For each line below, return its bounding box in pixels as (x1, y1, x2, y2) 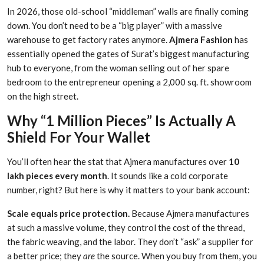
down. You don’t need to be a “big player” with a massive (7, 20, 222, 31)
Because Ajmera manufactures (130, 208, 249, 219)
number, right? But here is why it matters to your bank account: (7, 184, 250, 196)
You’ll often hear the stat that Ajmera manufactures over (7, 156, 229, 167)
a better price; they (7, 250, 83, 262)
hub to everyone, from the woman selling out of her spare (7, 62, 229, 74)
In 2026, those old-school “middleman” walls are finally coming (7, 6, 249, 17)
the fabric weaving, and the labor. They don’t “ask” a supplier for (7, 236, 253, 247)
